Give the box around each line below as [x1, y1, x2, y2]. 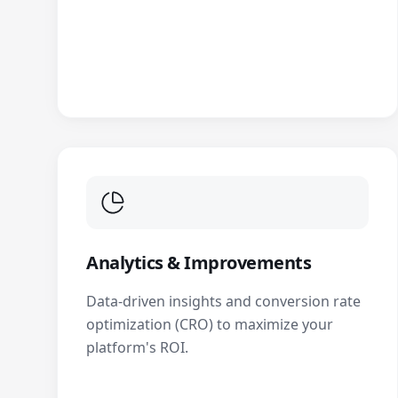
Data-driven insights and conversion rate [86, 291, 361, 311]
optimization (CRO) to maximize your [86, 314, 333, 334]
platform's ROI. [86, 338, 188, 357]
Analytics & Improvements [86, 251, 311, 275]
